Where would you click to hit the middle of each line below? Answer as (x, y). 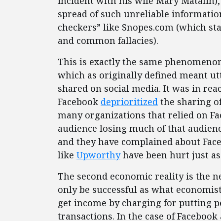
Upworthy (98, 155)
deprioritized (129, 102)
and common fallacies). (108, 40)
